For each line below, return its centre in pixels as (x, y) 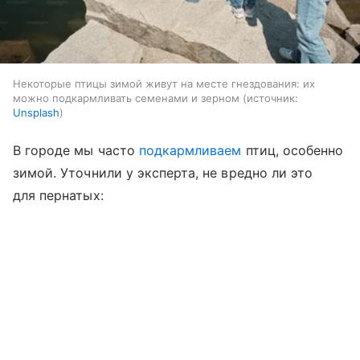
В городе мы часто (76, 150)
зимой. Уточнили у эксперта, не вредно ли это (163, 172)
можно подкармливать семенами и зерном (126, 98)
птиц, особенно (292, 150)
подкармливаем (190, 150)
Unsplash (36, 112)
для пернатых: (58, 195)
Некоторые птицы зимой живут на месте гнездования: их (164, 83)
